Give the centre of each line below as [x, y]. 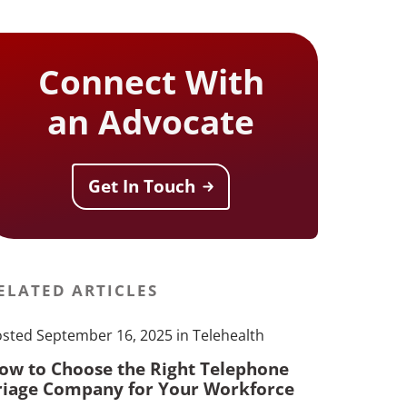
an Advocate [151, 121]
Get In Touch [142, 186]
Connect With [151, 81]
